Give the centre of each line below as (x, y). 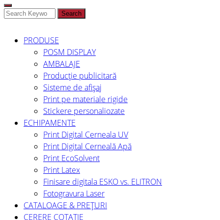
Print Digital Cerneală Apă (87, 146)
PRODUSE (41, 40)
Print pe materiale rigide (85, 99)
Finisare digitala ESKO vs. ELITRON (103, 182)
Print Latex (62, 170)
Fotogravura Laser (74, 193)
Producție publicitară (80, 76)
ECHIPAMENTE (50, 123)
